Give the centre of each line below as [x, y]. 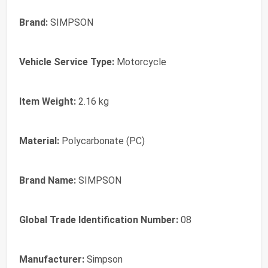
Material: [39, 141]
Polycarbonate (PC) [102, 141]
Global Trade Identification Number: [99, 220]
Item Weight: [48, 102]
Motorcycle [140, 62]
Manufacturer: [52, 260]
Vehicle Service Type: [67, 62]
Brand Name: [48, 181]
